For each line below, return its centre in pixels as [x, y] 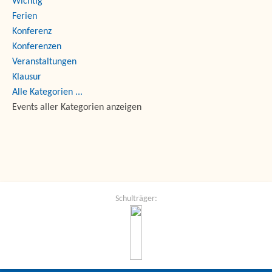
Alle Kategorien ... [47, 93]
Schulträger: [136, 199]
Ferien [25, 17]
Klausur [27, 77]
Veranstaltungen [44, 62]
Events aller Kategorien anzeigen [77, 108]
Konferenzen [37, 47]
